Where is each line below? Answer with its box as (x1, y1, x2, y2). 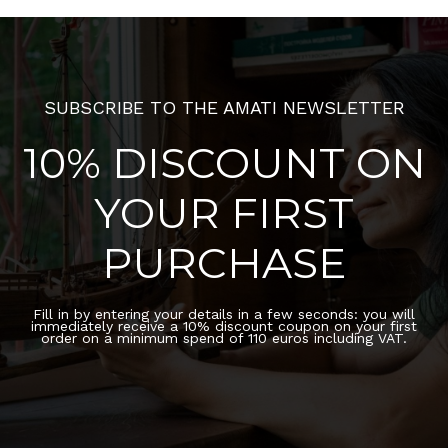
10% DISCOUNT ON (22, 137, 426, 190)
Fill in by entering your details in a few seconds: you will (33, 306, 415, 323)
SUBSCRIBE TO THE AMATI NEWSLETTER (43, 97, 405, 119)
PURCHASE (101, 237, 347, 290)
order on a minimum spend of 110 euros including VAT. (41, 330, 407, 347)
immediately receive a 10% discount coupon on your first (31, 318, 417, 335)
